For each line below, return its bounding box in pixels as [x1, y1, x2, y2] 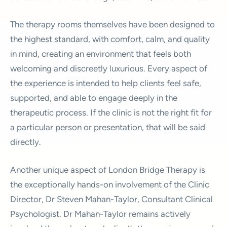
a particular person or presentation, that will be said [10, 122, 205, 132]
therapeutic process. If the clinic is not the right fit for [10, 107, 212, 118]
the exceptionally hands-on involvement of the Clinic [10, 179, 209, 190]
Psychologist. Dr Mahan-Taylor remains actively [10, 208, 191, 219]
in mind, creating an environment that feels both [10, 49, 191, 59]
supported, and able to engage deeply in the [10, 93, 177, 103]
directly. [10, 137, 41, 147]
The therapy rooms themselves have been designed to [10, 19, 215, 29]
